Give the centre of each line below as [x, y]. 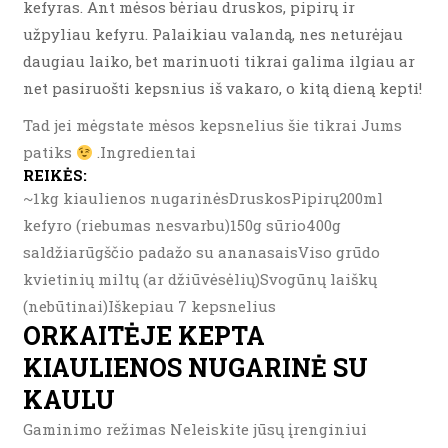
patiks [49, 152]
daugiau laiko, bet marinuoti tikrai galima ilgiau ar [219, 61]
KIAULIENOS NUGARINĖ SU [195, 367]
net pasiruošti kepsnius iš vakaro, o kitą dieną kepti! [222, 88]
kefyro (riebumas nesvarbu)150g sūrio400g [182, 225]
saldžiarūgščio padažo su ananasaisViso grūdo [201, 252]
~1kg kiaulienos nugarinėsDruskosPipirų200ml [203, 198]
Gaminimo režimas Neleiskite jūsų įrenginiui [195, 429]
